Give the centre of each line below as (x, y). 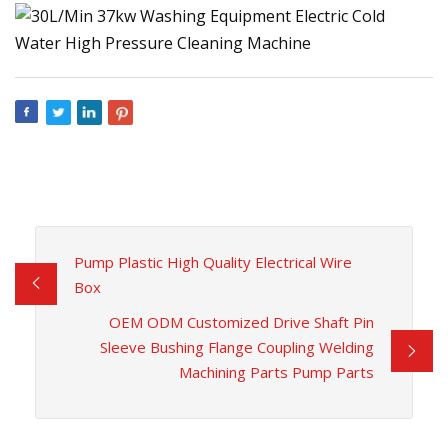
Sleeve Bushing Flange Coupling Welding (237, 346)
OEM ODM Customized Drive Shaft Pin (242, 321)
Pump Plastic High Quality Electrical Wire (212, 261)
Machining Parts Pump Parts (277, 371)
